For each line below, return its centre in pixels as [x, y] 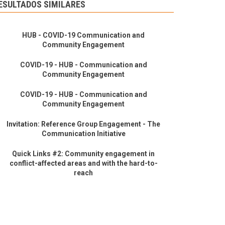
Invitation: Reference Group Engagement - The [83, 124]
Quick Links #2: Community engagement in [83, 154]
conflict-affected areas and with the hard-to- [83, 163]
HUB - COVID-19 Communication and [83, 35]
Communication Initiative [83, 134]
